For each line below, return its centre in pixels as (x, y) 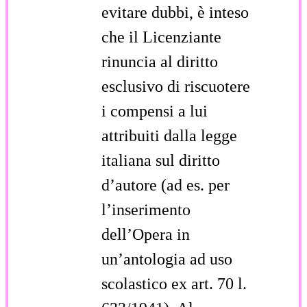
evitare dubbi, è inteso (175, 12)
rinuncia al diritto (160, 61)
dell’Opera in (146, 234)
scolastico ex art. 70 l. (174, 283)
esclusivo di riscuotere (176, 86)
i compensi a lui (155, 111)
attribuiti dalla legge (169, 135)
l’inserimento (146, 209)
